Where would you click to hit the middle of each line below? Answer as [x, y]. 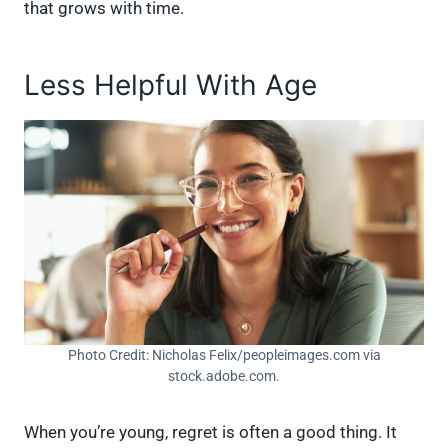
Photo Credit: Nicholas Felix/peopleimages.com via [224, 354]
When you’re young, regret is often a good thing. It [210, 431]
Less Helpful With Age [174, 84]
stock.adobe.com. [224, 375]
